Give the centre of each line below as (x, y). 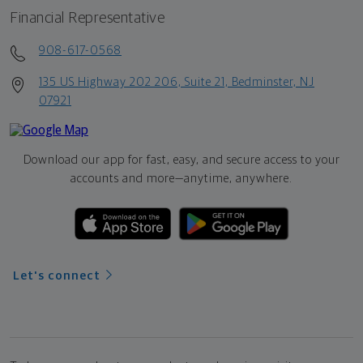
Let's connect (57, 276)
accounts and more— (127, 179)
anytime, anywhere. (238, 179)
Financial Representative (87, 19)
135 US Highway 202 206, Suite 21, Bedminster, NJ (177, 83)
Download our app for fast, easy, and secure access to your (181, 160)
